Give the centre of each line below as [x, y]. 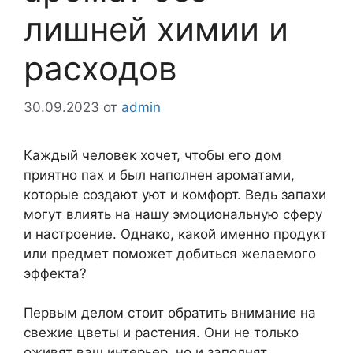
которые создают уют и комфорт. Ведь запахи [175, 194]
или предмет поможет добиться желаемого [170, 253]
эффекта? [55, 273]
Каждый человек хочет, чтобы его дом [152, 155]
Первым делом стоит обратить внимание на [170, 313]
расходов [100, 68]
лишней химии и [156, 29]
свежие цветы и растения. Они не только [161, 333]
